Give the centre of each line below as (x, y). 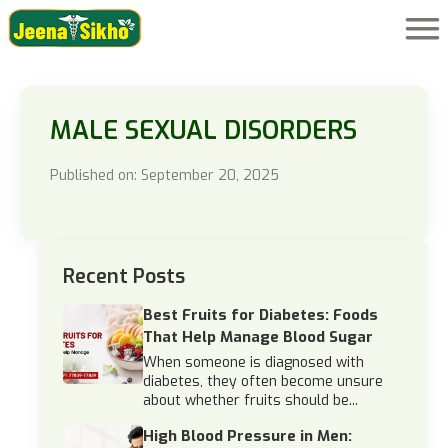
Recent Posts (124, 276)
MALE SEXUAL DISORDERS (203, 130)
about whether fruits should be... (250, 400)
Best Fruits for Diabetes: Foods (260, 315)
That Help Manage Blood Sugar (258, 337)
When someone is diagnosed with (253, 362)
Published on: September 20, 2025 (164, 175)
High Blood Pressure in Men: (247, 436)
